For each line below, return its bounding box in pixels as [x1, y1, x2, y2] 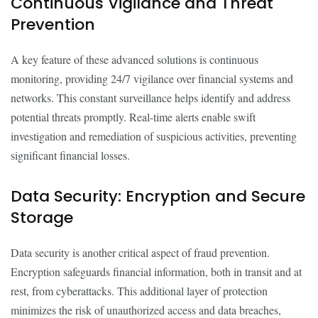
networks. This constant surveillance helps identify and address [11, 90, 290, 105]
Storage [11, 207, 73, 229]
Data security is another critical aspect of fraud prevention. [11, 245, 270, 260]
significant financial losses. [11, 148, 130, 163]
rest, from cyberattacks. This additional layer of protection [11, 283, 268, 298]
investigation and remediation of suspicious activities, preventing [11, 128, 297, 143]
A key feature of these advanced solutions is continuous [11, 52, 258, 67]
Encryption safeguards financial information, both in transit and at [11, 264, 302, 279]
